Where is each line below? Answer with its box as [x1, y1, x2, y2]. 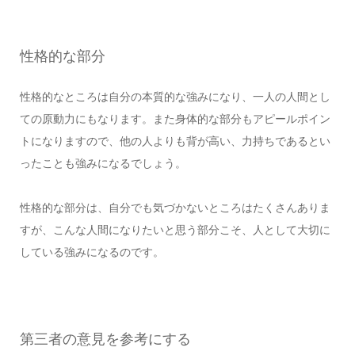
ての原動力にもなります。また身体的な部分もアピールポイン [19, 113, 330, 126]
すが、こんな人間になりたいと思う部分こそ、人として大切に [19, 223, 330, 237]
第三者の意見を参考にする [19, 331, 191, 348]
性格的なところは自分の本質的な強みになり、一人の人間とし [19, 90, 330, 104]
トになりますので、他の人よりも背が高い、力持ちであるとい [19, 135, 330, 148]
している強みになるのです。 [19, 246, 164, 259]
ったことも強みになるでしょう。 [19, 157, 186, 170]
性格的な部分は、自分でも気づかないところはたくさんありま [19, 201, 330, 215]
